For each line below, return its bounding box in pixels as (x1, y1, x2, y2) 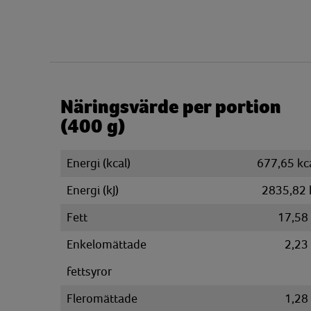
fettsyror (67, 264, 112, 278)
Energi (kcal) (67, 156, 131, 170)
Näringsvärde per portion (60, 96, 281, 118)
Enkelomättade (67, 237, 146, 251)
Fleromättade (67, 292, 137, 305)
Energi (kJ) (67, 183, 119, 197)
